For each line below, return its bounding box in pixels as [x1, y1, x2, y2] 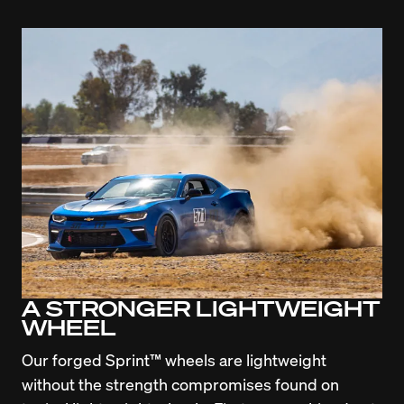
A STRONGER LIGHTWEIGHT [22, 293, 381, 322]
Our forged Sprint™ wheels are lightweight [22, 348, 326, 370]
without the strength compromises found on [22, 372, 339, 394]
